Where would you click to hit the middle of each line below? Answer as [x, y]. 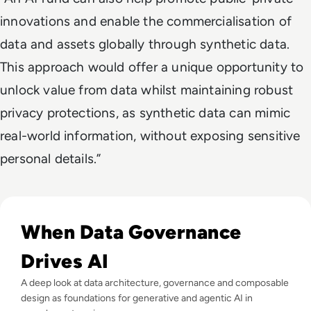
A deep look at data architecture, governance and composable [155, 283]
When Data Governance [131, 232]
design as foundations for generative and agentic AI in [137, 298]
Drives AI [65, 261]
